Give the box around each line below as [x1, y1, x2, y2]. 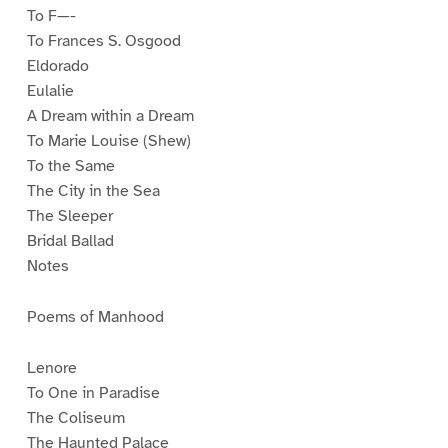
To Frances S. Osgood [26, 31, 181, 52]
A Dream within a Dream [26, 106, 194, 127]
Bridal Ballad [26, 231, 114, 252]
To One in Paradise [26, 383, 160, 404]
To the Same [26, 156, 115, 177]
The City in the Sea [26, 181, 160, 202]
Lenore [26, 358, 77, 379]
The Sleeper [26, 206, 113, 227]
